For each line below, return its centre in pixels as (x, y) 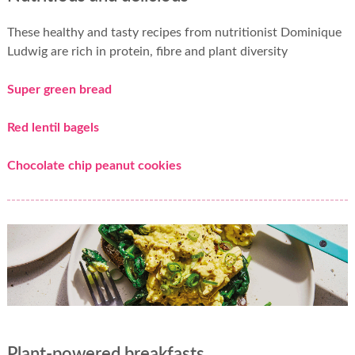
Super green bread (59, 90)
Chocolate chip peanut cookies (94, 166)
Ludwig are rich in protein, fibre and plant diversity (147, 52)
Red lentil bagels (53, 128)
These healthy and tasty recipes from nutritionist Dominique (174, 33)
